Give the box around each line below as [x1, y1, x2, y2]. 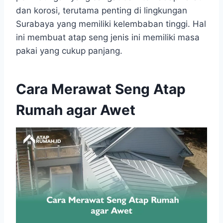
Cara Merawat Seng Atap [16, 80, 186, 98]
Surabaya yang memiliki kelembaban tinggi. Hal [16, 18, 206, 29]
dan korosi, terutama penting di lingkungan [16, 5, 187, 15]
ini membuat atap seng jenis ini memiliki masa [16, 32, 200, 42]
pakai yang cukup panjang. [16, 45, 122, 56]
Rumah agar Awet [16, 101, 135, 118]
